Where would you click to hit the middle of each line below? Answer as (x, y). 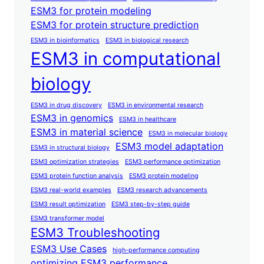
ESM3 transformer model (67, 219)
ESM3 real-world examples (71, 190)
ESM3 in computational (126, 59)
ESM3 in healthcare (148, 120)
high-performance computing (156, 250)
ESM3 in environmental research (156, 105)
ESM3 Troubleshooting (95, 233)
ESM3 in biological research (147, 41)
